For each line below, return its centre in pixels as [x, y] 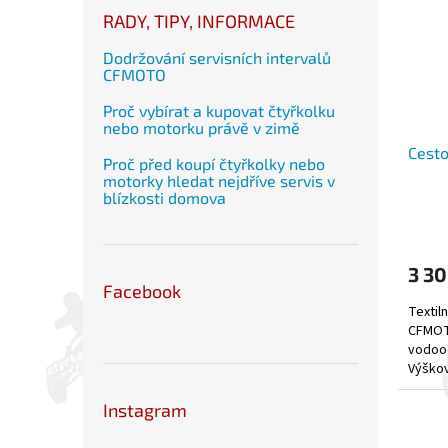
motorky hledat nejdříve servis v [219, 180]
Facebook [142, 290]
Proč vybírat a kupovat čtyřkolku [219, 110]
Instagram [145, 409]
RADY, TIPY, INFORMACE [199, 20]
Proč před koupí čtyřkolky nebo [214, 163]
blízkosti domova [164, 197]
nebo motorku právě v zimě [201, 127]
